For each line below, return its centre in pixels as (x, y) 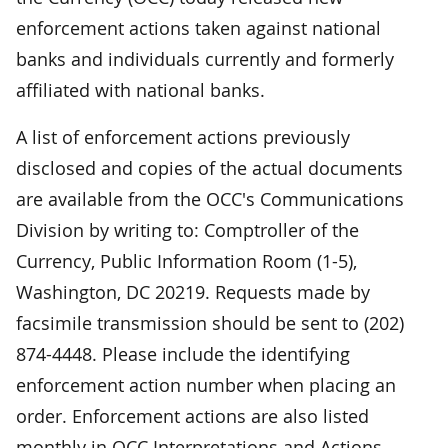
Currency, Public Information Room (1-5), (186, 260)
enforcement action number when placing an (206, 384)
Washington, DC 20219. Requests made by (193, 291)
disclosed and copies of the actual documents (209, 167)
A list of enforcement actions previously (183, 136)
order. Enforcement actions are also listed (192, 415)
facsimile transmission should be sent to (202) (210, 322)
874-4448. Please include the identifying (183, 353)
